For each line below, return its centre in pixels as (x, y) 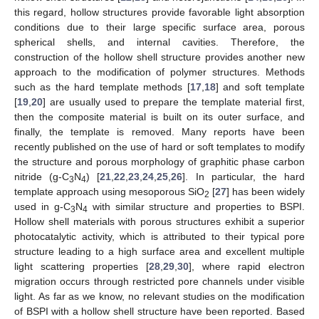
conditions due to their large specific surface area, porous (159, 27)
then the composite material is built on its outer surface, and (159, 116)
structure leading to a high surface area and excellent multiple (159, 251)
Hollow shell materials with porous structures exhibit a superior (159, 221)
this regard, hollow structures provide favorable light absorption (159, 12)
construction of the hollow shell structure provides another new (159, 57)
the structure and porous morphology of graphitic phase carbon (159, 161)
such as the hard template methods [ (102, 87)
